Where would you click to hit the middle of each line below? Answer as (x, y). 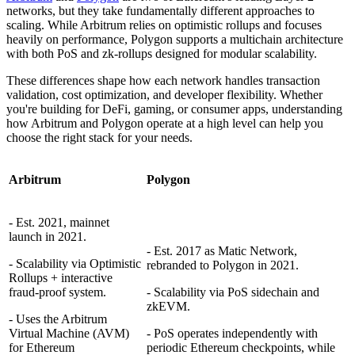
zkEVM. (168, 306)
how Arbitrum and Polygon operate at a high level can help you (165, 123)
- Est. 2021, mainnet (59, 222)
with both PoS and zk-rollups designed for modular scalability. (162, 53)
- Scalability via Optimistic (75, 263)
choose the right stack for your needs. (99, 137)
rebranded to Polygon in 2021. (223, 265)
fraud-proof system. (57, 292)
